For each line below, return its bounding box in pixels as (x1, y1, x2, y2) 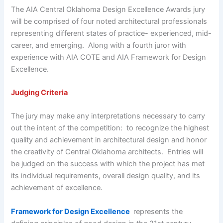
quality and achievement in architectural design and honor (11, 135, 207, 145)
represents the (131, 207, 183, 216)
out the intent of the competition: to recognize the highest (11, 123, 210, 133)
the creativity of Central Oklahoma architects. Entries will (11, 147, 204, 157)
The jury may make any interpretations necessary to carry (11, 111, 206, 121)
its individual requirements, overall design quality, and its (11, 171, 201, 181)
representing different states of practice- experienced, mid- (11, 28, 212, 38)
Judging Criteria (11, 88, 68, 97)
